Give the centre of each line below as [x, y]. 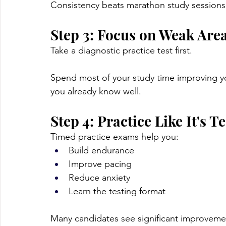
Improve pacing [100, 164]
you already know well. [96, 92]
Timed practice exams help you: [115, 137]
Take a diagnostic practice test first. [121, 51]
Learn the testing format [117, 191]
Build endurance [101, 151]
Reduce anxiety [99, 178]
